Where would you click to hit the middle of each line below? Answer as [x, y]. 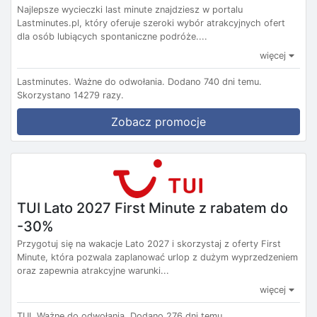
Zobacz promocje [158, 122]
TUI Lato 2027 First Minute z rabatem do [152, 208]
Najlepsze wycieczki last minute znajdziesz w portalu [130, 10]
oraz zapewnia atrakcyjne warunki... [93, 271]
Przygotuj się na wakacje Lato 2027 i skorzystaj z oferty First [149, 244]
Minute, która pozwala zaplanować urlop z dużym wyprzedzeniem [157, 258]
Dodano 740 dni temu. [215, 82]
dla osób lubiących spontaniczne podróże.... [112, 37]
